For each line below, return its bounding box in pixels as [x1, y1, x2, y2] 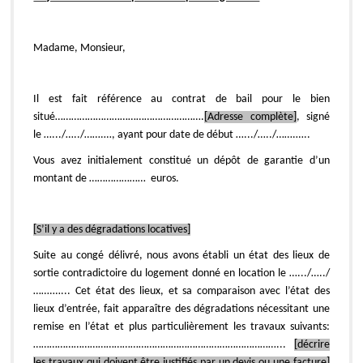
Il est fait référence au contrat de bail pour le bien [33, 92, 330, 105]
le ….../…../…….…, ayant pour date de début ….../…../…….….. [33, 128, 311, 141]
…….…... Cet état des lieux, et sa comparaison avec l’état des [33, 284, 330, 297]
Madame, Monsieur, [33, 41, 126, 54]
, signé [296, 110, 330, 123]
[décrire [293, 338, 330, 351]
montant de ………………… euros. [33, 172, 180, 185]
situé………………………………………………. [33, 110, 205, 123]
